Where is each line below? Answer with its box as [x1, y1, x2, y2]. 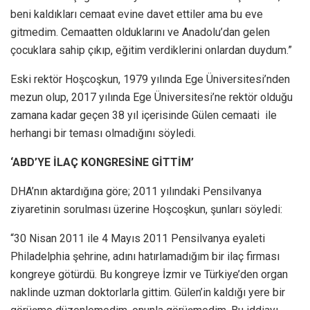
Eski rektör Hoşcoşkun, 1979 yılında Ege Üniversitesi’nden [10, 73, 290, 86]
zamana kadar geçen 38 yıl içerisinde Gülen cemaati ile [10, 109, 277, 122]
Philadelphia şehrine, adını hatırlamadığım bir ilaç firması [10, 250, 280, 264]
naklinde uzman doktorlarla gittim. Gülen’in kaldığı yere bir [10, 286, 285, 300]
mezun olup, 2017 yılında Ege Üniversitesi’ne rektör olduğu [10, 91, 293, 104]
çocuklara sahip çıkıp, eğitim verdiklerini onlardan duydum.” [10, 44, 292, 57]
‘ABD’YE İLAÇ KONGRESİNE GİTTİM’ [10, 156, 194, 170]
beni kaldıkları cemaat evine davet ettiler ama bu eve [10, 8, 263, 21]
